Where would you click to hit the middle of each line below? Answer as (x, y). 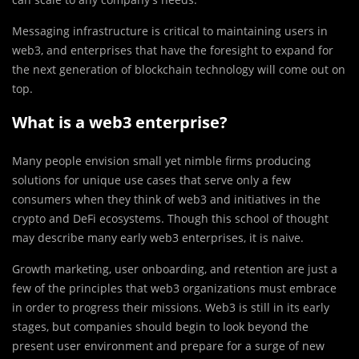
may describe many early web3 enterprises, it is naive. (158, 237)
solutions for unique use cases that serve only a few (151, 179)
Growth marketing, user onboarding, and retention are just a (175, 268)
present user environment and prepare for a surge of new (168, 345)
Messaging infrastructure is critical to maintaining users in (170, 30)
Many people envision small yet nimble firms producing (161, 160)
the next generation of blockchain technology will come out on (179, 69)
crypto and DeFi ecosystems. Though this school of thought (170, 218)
